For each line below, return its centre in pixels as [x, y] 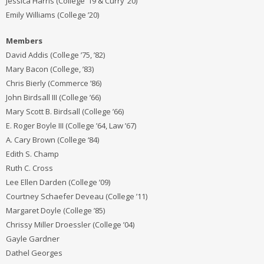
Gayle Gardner [33, 238]
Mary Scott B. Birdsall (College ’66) [65, 111]
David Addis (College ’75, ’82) [55, 55]
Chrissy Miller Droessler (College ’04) [70, 224]
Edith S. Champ [32, 154]
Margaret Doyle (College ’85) [55, 210]
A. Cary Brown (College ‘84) [52, 139]
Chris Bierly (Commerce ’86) [54, 83]
